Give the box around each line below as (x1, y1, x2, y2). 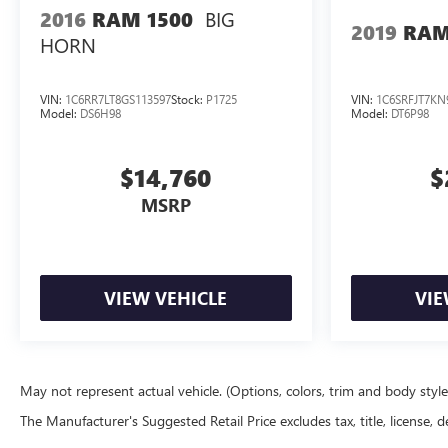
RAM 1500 (92, 6, 193, 34)
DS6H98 (80, 105, 121, 122)
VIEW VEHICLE (104, 286, 228, 311)
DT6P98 (390, 105, 429, 122)
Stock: (171, 91, 206, 108)
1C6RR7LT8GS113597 (65, 91, 171, 108)
